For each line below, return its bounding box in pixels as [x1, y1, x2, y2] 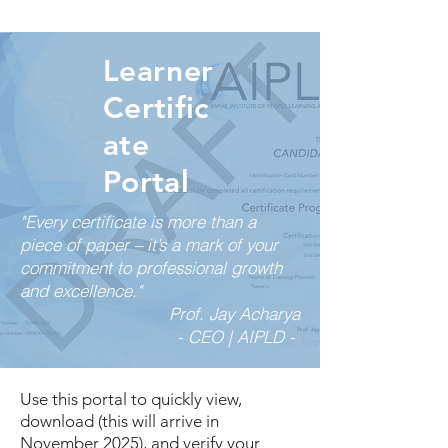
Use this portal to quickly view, [20, 389, 242, 409]
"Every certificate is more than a [20, 211, 256, 232]
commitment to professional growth [20, 257, 282, 278]
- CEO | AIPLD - [177, 326, 300, 347]
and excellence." [20, 280, 142, 301]
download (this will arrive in [20, 411, 219, 431]
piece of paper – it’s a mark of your [20, 234, 278, 255]
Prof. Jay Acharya [169, 303, 300, 324]
